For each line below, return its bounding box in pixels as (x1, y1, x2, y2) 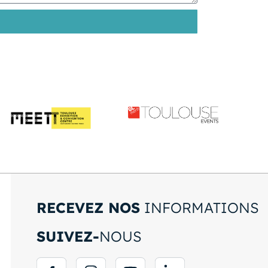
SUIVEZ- (36, 227, 99, 246)
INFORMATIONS (139, 199, 259, 217)
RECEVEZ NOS (36, 199, 140, 217)
